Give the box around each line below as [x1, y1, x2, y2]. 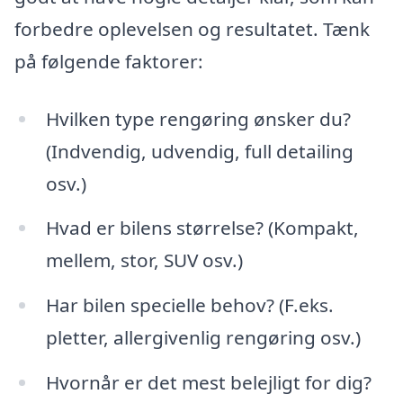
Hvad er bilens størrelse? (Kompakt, [45, 215, 359, 241]
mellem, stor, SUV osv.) [45, 247, 243, 273]
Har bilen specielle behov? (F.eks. [45, 292, 334, 318]
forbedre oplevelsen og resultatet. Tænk [14, 15, 370, 41]
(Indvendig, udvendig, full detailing [45, 138, 354, 164]
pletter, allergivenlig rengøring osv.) [45, 325, 361, 351]
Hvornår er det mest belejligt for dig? [45, 370, 372, 396]
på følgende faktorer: [14, 48, 203, 74]
